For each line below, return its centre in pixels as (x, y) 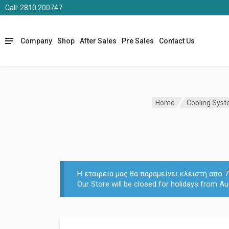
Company (36, 41)
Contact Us (177, 41)
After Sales (98, 41)
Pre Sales (138, 41)
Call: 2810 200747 (34, 8)
